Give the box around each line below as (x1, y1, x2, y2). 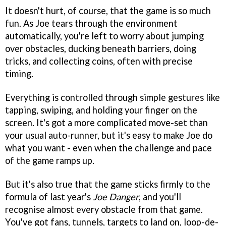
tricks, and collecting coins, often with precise (5, 55, 193, 67)
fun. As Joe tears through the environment (5, 18, 178, 29)
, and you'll (139, 191, 181, 202)
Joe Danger (93, 191, 139, 202)
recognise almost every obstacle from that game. (5, 203, 203, 215)
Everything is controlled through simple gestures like (5, 92, 220, 103)
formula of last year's (5, 191, 93, 202)
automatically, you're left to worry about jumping (5, 30, 204, 42)
